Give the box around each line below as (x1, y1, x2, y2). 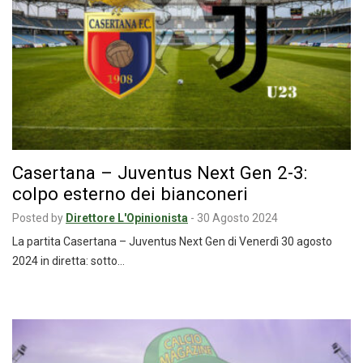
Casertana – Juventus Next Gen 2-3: (12, 162, 307, 184)
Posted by (12, 211, 63, 225)
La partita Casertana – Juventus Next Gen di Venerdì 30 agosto (12, 235, 332, 249)
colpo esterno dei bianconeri (12, 183, 248, 205)
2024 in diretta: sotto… (12, 254, 125, 268)
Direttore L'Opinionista (66, 211, 188, 225)
